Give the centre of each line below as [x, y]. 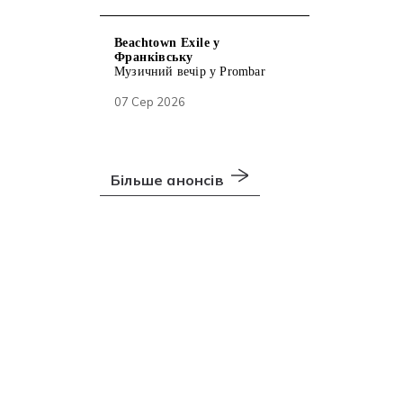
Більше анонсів [167, 180]
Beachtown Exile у [167, 43]
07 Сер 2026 [150, 102]
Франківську [154, 57]
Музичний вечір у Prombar [190, 72]
